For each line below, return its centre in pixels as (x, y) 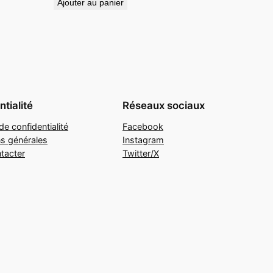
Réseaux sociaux (164, 106)
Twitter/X (141, 154)
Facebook (143, 127)
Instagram (143, 140)
